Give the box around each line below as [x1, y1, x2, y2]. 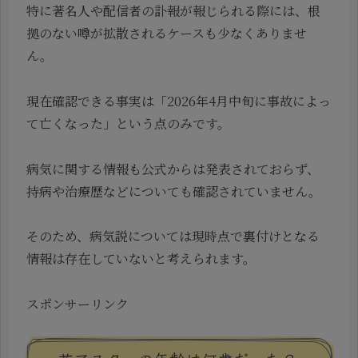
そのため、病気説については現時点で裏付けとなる [26, 227, 320, 246]
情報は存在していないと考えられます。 [26, 249, 256, 268]
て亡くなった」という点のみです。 [26, 113, 230, 133]
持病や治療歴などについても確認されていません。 [26, 181, 321, 201]
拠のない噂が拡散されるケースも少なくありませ [26, 24, 307, 43]
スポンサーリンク [26, 295, 129, 314]
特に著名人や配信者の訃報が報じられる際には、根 [26, 2, 320, 21]
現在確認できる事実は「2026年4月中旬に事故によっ [26, 91, 331, 110]
